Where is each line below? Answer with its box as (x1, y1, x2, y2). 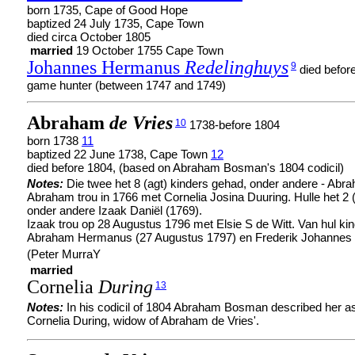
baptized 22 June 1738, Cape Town (27, 147, 211, 161)
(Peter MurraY (27, 247, 101, 261)
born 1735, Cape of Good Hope (27, 3, 188, 17)
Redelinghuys (185, 57, 288, 78)
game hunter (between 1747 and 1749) (27, 78, 226, 92)
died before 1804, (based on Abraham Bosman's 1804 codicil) (27, 161, 344, 174)
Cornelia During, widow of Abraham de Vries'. (27, 314, 259, 327)
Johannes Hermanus (27, 57, 185, 78)
